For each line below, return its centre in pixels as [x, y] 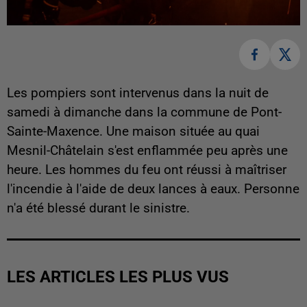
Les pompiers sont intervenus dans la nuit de [138, 93]
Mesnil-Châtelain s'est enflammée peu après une [147, 150]
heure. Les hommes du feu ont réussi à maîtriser [147, 170]
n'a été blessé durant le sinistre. [98, 208]
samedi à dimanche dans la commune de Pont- [144, 112]
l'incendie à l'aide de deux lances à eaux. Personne [153, 189]
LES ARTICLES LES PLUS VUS [118, 277]
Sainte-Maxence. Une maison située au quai [133, 131]
